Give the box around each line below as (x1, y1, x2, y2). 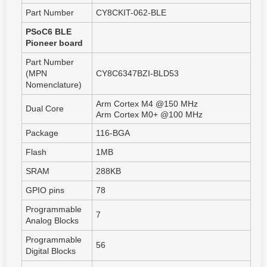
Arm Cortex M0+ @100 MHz (96, 109, 203, 119)
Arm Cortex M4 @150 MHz (96, 98, 198, 108)
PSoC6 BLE (26, 26, 72, 36)
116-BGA (96, 128, 130, 138)
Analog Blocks (26, 215, 79, 225)
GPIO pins (26, 185, 64, 195)
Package (26, 128, 58, 138)
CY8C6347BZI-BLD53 (96, 68, 179, 78)
